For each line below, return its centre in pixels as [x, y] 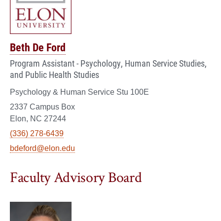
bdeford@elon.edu [42, 148]
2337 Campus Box [42, 107]
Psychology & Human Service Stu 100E [79, 92]
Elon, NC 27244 [38, 118]
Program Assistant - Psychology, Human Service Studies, [108, 63]
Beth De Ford [38, 47]
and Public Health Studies [55, 74]
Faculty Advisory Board [76, 178]
